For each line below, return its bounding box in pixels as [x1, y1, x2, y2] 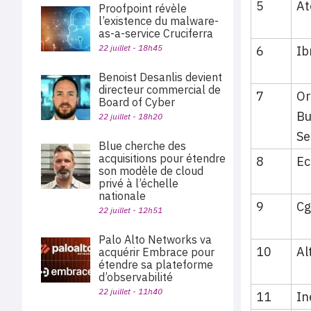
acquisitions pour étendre [99, 151, 226, 165]
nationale [99, 189, 146, 203]
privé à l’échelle [99, 176, 178, 190]
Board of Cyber [99, 95, 175, 109]
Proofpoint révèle [99, 1, 187, 15]
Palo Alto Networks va [99, 233, 212, 246]
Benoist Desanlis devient [99, 70, 222, 84]
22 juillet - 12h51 [99, 205, 162, 215]
